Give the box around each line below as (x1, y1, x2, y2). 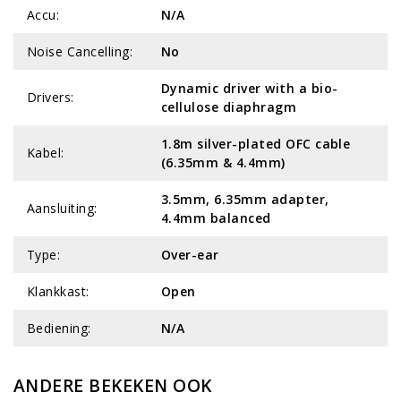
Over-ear (161, 245, 219, 263)
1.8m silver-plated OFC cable (161, 134, 351, 152)
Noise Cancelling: (27, 42, 133, 60)
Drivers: (27, 88, 74, 106)
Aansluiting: (27, 199, 98, 217)
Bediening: (27, 319, 91, 337)
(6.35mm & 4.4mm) (161, 153, 286, 171)
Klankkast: (27, 282, 90, 300)
